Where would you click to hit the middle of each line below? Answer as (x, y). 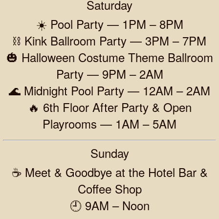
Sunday (109, 153)
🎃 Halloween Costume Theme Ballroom (109, 57)
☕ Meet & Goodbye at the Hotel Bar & (109, 172)
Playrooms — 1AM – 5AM (109, 123)
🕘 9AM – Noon (109, 205)
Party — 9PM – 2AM (109, 73)
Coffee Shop (109, 188)
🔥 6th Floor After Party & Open (109, 107)
